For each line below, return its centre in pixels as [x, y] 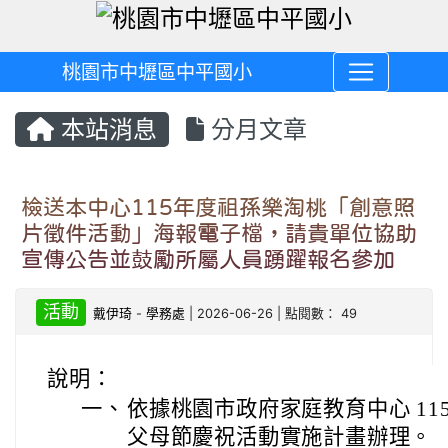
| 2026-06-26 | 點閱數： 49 [271, 314]
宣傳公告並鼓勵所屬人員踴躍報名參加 [208, 259]
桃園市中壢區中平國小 [157, 72]
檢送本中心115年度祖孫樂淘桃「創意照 [218, 207]
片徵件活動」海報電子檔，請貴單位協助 [219, 233]
